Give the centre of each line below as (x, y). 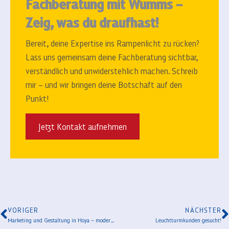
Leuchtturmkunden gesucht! (188, 220)
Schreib (184, 71)
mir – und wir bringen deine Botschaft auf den (104, 85)
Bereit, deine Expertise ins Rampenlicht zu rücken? (112, 43)
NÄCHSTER (203, 210)
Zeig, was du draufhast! (92, 22)
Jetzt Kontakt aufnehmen (83, 127)
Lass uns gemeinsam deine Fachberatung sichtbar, (112, 57)
